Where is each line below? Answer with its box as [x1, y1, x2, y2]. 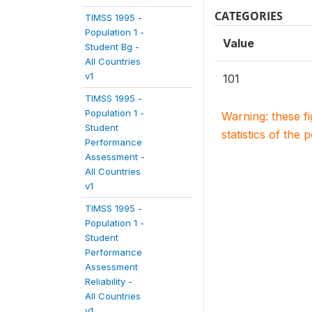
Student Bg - [85, 41, 139, 52]
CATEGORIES [214, 8, 283, 24]
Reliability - [85, 276, 132, 287]
